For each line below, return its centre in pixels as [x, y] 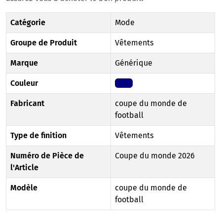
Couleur [24, 83]
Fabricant [27, 104]
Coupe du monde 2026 [155, 156]
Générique [134, 63]
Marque [24, 63]
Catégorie [28, 23]
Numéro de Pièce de [47, 156]
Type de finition [38, 136]
